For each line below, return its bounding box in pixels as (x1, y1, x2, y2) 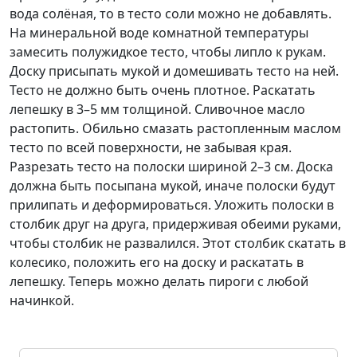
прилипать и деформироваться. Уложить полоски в (10, 196, 334, 214)
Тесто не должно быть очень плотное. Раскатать (10, 81, 316, 99)
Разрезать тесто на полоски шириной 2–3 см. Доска (10, 158, 333, 175)
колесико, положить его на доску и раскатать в (10, 253, 304, 271)
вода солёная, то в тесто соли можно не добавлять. (10, 5, 331, 22)
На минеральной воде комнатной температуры (10, 24, 308, 41)
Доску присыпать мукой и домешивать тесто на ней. (10, 62, 339, 80)
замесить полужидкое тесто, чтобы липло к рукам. (10, 43, 326, 61)
